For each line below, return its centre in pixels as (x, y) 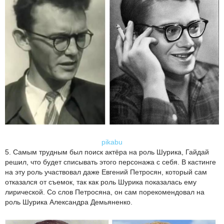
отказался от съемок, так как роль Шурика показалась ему (101, 182)
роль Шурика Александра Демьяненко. (69, 202)
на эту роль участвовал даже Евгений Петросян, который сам (106, 172)
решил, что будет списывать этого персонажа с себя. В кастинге (110, 162)
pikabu (112, 142)
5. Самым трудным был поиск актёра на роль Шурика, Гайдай (107, 152)
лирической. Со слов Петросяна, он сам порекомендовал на (105, 192)
